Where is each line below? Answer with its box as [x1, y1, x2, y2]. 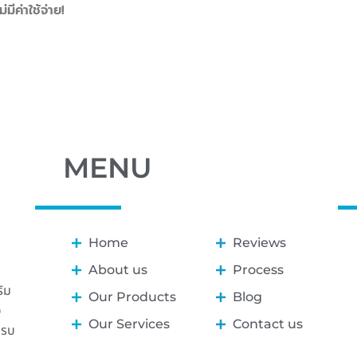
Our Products [88, 288, 177, 304]
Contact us [233, 316, 304, 331]
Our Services [88, 316, 171, 331]
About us [88, 261, 148, 277]
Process [233, 261, 284, 277]
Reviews [233, 234, 287, 250]
